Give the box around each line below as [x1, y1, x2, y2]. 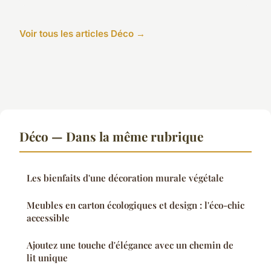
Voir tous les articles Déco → [19, 28, 145, 40]
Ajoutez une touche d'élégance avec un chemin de [27, 239, 233, 252]
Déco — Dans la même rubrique [19, 128, 203, 145]
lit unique [27, 252, 68, 264]
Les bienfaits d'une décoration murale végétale [27, 172, 224, 184]
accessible [27, 212, 70, 224]
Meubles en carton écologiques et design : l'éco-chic [27, 199, 244, 212]
